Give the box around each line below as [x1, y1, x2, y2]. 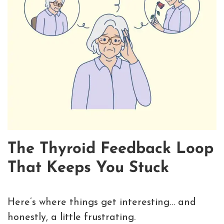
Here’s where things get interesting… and [7, 197, 196, 208]
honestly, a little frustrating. [7, 212, 135, 223]
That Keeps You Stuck [7, 160, 169, 176]
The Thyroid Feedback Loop [7, 141, 213, 157]
